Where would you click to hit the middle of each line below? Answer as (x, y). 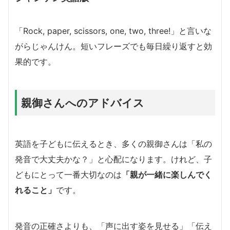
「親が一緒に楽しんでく (167, 174)
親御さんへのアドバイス (83, 102)
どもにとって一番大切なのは (68, 174)
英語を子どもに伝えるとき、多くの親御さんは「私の (113, 143)
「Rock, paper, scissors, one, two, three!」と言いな (113, 31)
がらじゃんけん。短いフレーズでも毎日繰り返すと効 (113, 46)
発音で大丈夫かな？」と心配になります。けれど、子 (113, 159)
